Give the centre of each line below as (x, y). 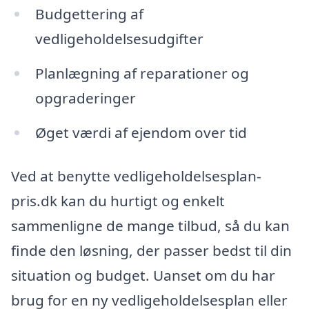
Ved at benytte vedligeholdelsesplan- (136, 176)
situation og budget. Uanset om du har (143, 276)
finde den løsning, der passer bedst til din (151, 251)
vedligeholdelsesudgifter (119, 38)
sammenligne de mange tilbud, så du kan (150, 226)
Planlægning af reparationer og (142, 73)
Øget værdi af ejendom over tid (141, 132)
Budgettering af (89, 13)
